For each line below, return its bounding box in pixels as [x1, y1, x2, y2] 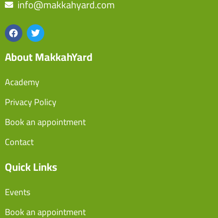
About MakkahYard [5, 46, 92, 67]
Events [5, 183, 30, 200]
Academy [5, 73, 39, 90]
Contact [5, 133, 34, 150]
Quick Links [5, 156, 57, 177]
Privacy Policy [5, 93, 56, 110]
